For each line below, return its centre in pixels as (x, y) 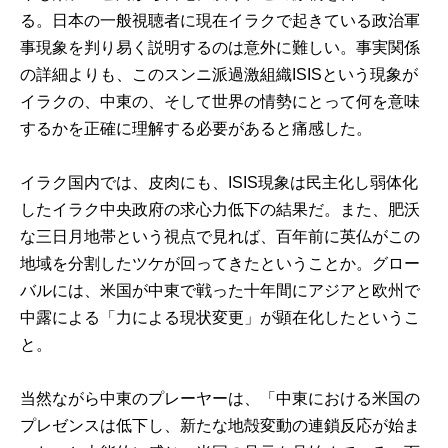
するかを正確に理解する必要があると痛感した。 (196, 128)
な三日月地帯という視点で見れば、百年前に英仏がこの (220, 236)
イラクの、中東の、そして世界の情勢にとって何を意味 (220, 101)
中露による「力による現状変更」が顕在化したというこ (220, 317)
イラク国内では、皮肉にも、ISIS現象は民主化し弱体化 (219, 182)
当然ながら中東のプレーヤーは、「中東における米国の (220, 399)
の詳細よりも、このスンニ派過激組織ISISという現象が (219, 74)
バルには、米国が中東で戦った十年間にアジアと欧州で (220, 290)
